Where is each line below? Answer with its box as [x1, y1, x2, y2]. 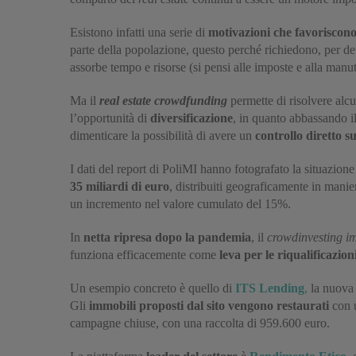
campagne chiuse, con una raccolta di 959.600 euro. [70, 315, 330, 330]
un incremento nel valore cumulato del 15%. [70, 196, 291, 211]
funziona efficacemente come [70, 247, 219, 261]
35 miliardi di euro [70, 179, 169, 193]
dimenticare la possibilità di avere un [70, 128, 255, 142]
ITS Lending [235, 281, 304, 295]
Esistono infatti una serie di [70, 25, 208, 39]
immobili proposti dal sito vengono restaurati [89, 298, 329, 312]
